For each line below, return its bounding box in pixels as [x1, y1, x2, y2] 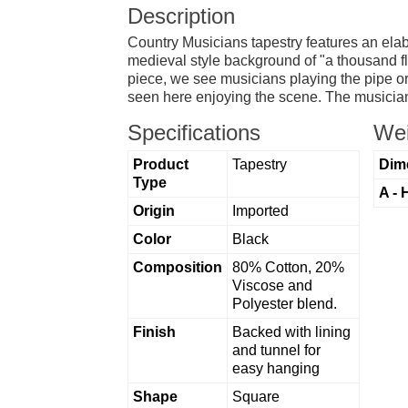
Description [127, 3, 235, 28]
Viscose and [231, 277, 312, 293]
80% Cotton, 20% [231, 259, 344, 275]
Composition [132, 259, 222, 275]
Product [132, 156, 189, 172]
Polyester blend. [231, 295, 337, 311]
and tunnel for [231, 342, 321, 358]
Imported [231, 202, 289, 219]
